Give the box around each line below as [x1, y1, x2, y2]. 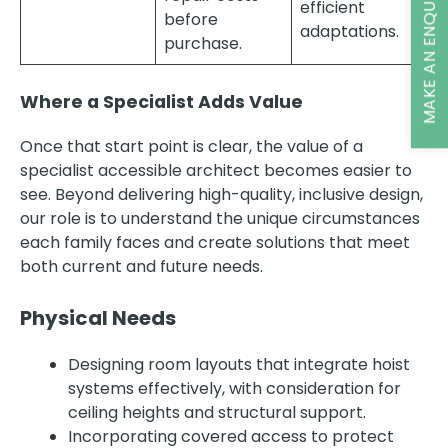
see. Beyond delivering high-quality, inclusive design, [20, 182, 423, 206]
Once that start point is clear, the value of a [20, 134, 363, 158]
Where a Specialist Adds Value [20, 89, 303, 114]
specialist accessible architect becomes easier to [20, 158, 412, 182]
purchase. [164, 31, 242, 55]
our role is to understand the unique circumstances [20, 206, 420, 230]
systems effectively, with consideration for [68, 376, 401, 400]
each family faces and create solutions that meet [20, 230, 410, 254]
